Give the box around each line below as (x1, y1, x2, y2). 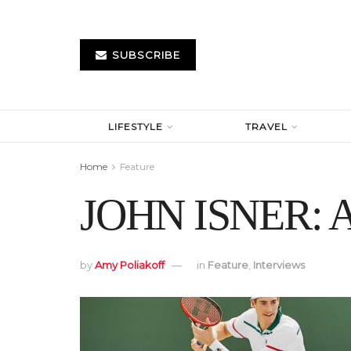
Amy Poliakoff (95, 259, 165, 272)
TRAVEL (245, 121, 288, 132)
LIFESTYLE (108, 121, 164, 132)
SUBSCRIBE (109, 49, 180, 61)
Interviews (253, 259, 305, 272)
